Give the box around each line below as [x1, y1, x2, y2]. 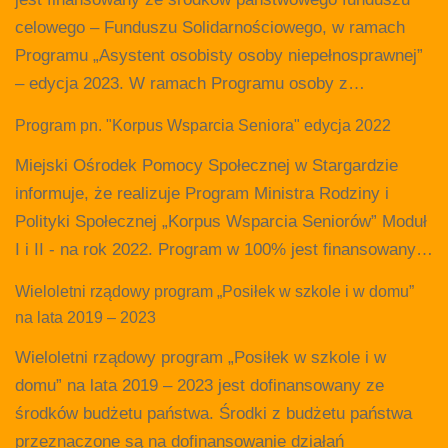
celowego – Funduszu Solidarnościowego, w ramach [15, 17, 405, 37]
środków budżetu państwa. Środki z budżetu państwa [15, 403, 412, 423]
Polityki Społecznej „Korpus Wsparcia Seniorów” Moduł [15, 211, 427, 231]
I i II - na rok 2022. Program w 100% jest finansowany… [15, 239, 433, 259]
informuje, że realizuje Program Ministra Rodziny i [15, 183, 389, 203]
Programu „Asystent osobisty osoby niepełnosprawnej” [15, 45, 423, 65]
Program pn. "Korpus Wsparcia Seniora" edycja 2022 [15, 116, 391, 134]
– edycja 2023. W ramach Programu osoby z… [15, 73, 365, 93]
